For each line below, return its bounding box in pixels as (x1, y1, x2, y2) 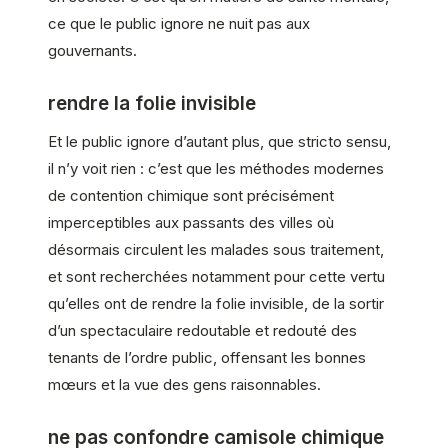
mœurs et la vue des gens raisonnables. (48, 374, 321, 394)
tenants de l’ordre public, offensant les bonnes (48, 347, 366, 367)
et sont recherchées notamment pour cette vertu (48, 266, 385, 286)
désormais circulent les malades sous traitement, (48, 239, 384, 259)
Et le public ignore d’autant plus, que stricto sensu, (48, 131, 391, 151)
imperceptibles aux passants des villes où (48, 212, 334, 232)
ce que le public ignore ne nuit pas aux (48, 13, 310, 33)
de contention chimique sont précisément (48, 185, 334, 205)
